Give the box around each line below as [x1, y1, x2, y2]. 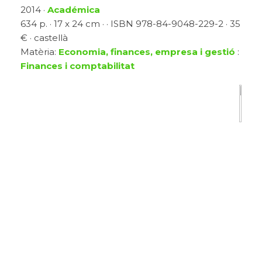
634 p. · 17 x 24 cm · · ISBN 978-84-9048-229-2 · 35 [20, 18, 240, 29]
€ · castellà [20, 32, 68, 43]
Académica [47, 4, 100, 15]
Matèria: [20, 46, 58, 57]
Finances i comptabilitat [20, 60, 135, 71]
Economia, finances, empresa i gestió [58, 46, 235, 57]
